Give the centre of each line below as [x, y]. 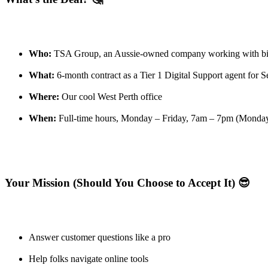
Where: [44, 96]
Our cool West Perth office [111, 96]
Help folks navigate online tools [89, 259]
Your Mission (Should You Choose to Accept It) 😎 [127, 183]
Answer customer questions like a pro [100, 237]
